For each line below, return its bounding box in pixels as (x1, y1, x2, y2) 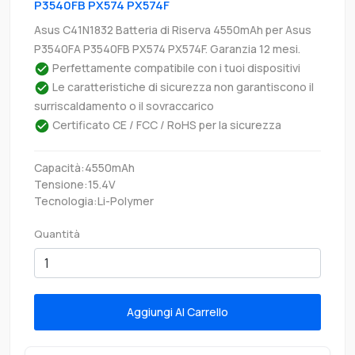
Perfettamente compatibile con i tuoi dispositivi (50, 59, 300, 75)
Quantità (34, 226, 80, 241)
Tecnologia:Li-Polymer (34, 193, 154, 208)
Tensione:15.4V (34, 176, 116, 192)
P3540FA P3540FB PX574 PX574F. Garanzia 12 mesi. (34, 40, 300, 56)
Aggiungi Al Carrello (187, 304, 228, 320)
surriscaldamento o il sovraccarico (34, 97, 214, 113)
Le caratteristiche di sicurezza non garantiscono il (50, 78, 314, 94)
